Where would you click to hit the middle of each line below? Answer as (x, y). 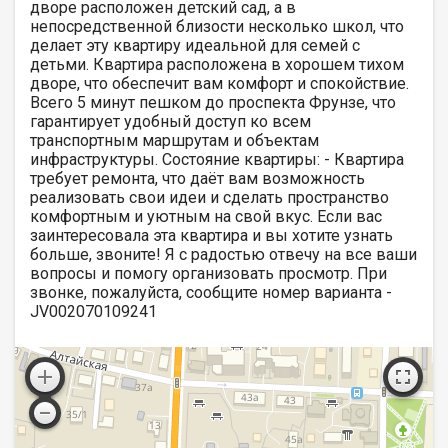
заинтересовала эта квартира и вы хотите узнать (211, 235)
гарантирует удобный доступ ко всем (170, 121)
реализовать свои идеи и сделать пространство (209, 197)
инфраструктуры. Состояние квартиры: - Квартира (217, 159)
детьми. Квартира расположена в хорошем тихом (217, 64)
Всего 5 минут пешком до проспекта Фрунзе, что (213, 102)
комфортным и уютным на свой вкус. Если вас (206, 216)
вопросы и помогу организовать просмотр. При (208, 273)
